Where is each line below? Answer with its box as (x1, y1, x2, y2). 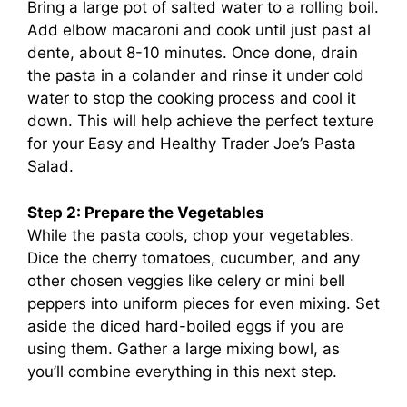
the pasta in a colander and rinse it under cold (27, 66, 364, 84)
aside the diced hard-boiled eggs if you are (27, 316, 344, 335)
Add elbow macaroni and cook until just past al (27, 21, 371, 39)
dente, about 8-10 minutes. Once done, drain (27, 44, 358, 62)
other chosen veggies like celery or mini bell (27, 271, 345, 290)
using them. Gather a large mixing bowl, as (27, 339, 340, 358)
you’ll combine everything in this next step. (27, 362, 337, 381)
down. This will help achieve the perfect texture (27, 112, 374, 130)
